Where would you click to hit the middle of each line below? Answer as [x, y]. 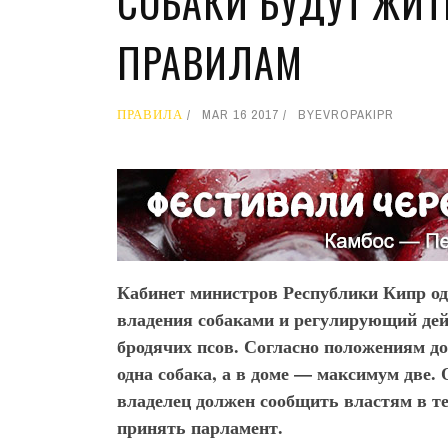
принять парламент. [200, 427]
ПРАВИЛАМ [210, 62]
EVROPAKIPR [354, 114]
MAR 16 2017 [240, 114]
